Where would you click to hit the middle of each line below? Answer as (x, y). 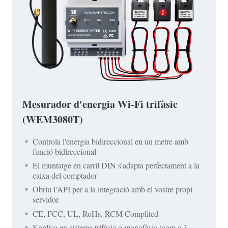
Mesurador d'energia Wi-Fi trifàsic (100, 104)
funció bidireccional (64, 152)
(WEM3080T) (53, 120)
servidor (46, 199)
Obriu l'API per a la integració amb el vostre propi (112, 189)
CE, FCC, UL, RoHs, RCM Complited (95, 213)
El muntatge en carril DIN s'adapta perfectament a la (116, 165)
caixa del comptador (65, 176)
